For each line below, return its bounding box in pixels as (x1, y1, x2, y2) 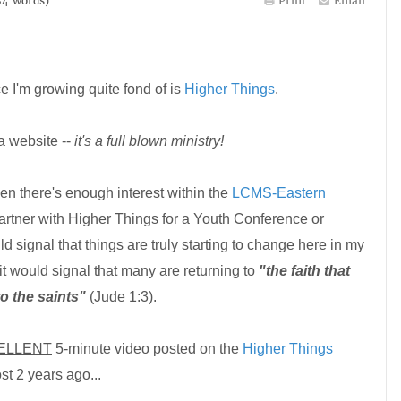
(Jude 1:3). (86, 289, 157, 304)
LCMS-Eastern (232, 185, 326, 200)
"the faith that (259, 263, 350, 278)
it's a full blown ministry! (74, 133, 224, 149)
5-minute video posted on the (52, 341, 243, 356)
